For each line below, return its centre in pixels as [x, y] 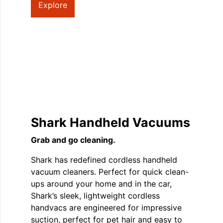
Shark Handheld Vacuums [111, 123]
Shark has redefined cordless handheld [104, 160]
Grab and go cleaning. [73, 140]
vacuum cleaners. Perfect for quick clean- [110, 172]
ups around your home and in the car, [101, 184]
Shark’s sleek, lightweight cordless [95, 196]
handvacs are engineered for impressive [106, 208]
